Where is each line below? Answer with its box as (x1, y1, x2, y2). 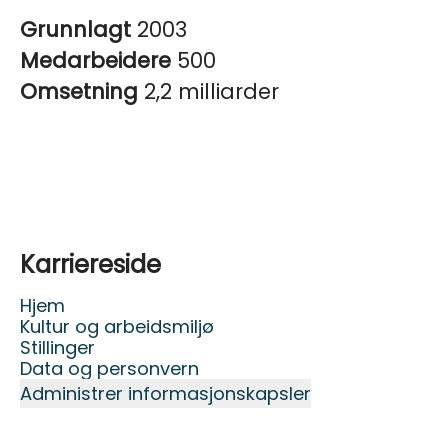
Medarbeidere (20, 46, 177, 75)
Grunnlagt (20, 15, 137, 44)
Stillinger (20, 335, 95, 360)
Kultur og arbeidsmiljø (20, 314, 214, 339)
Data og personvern (20, 356, 199, 381)
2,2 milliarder (144, 77, 279, 106)
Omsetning (20, 77, 144, 106)
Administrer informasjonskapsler (20, 381, 311, 406)
